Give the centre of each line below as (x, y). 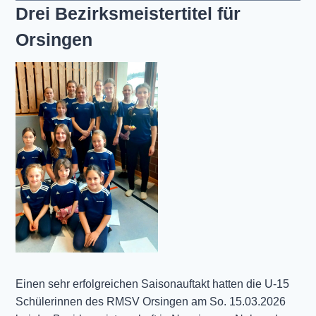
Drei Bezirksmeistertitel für (128, 14)
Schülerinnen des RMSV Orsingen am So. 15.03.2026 (150, 301)
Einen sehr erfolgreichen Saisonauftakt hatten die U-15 (152, 284)
